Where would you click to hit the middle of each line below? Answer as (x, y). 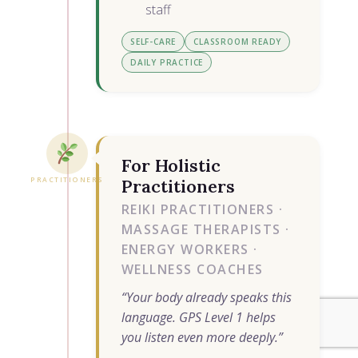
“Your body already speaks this (206, 298)
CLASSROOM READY (238, 42)
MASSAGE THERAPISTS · (205, 230)
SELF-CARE (153, 42)
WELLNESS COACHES (192, 270)
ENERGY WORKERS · (189, 250)
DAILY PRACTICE (167, 63)
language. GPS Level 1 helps (198, 318)
